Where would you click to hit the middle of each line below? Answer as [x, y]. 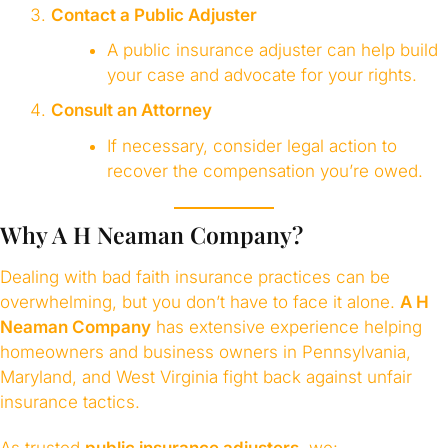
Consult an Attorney [131, 110]
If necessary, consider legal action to [251, 145]
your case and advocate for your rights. [261, 75]
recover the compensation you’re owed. [264, 170]
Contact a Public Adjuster [153, 14]
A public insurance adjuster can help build [272, 50]
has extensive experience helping [286, 327]
